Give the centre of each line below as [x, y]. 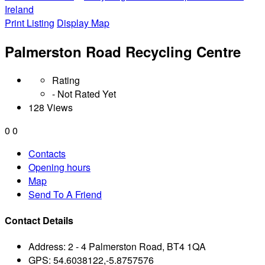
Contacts [47, 153]
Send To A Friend [65, 194]
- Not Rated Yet [84, 93]
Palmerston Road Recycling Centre [123, 51]
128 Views [51, 107]
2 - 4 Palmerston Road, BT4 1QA [137, 247]
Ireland [19, 9]
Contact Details [39, 221]
